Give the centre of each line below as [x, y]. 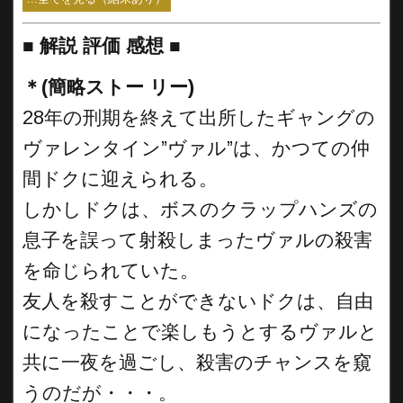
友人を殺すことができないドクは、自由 [198, 301]
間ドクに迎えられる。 [120, 179]
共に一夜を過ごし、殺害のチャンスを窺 [197, 363]
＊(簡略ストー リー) [108, 87]
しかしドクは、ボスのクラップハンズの [200, 210]
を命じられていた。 [111, 271]
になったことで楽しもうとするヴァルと [200, 332]
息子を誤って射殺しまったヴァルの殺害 [197, 240]
